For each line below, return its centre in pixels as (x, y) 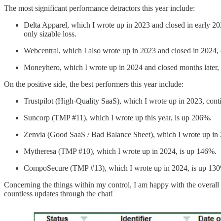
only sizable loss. (50, 34)
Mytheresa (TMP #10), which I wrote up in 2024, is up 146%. (120, 151)
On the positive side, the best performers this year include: (94, 84)
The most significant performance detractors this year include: (99, 8)
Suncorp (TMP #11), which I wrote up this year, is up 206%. (118, 118)
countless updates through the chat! (58, 194)
